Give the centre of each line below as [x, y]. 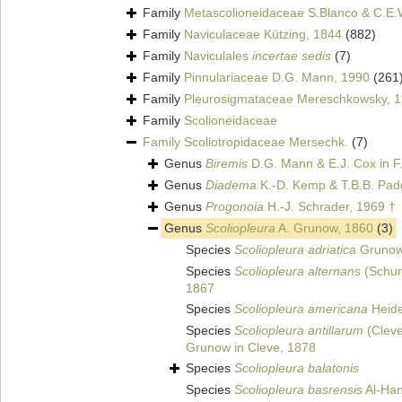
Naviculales [218, 56]
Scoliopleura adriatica [295, 250]
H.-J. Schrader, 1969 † [330, 207]
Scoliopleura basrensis [298, 390]
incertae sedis [292, 56]
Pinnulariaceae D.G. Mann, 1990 [277, 78]
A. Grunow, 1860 [324, 228]
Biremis [227, 164]
